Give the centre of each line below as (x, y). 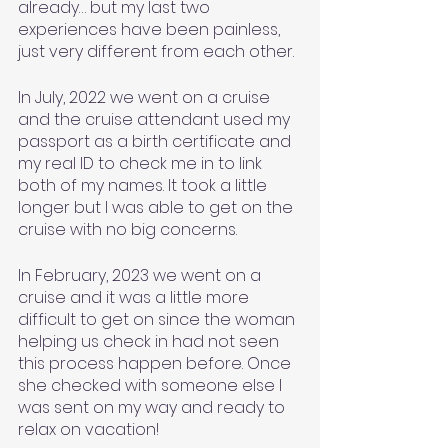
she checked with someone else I (152, 385)
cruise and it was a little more (135, 297)
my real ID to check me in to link (142, 163)
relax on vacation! (90, 429)
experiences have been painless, (151, 29)
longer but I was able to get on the (157, 207)
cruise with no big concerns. (129, 229)
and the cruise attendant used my (156, 119)
